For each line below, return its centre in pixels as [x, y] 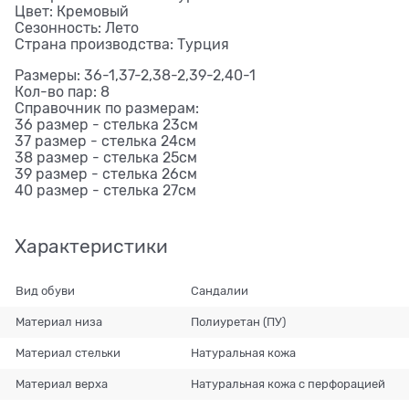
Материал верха [62, 383]
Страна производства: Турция [122, 44]
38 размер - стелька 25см [106, 157]
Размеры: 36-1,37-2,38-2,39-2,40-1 [135, 75]
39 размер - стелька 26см [106, 174]
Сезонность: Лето [77, 28]
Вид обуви [45, 290]
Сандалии [219, 290]
